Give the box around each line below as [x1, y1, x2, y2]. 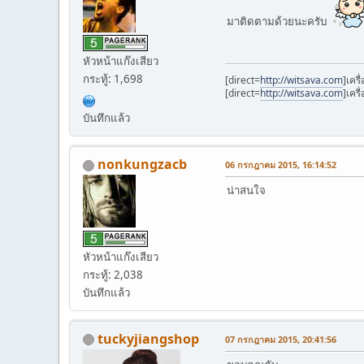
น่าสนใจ [227, 183, 266, 198]
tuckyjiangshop [97, 329, 199, 348]
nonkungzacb [97, 155, 187, 174]
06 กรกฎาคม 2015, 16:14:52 [225, 158, 336, 171]
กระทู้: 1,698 [83, 71, 143, 87]
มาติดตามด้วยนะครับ [227, 13, 331, 28]
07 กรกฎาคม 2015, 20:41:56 [225, 332, 336, 345]
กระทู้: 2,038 [83, 266, 143, 282]
